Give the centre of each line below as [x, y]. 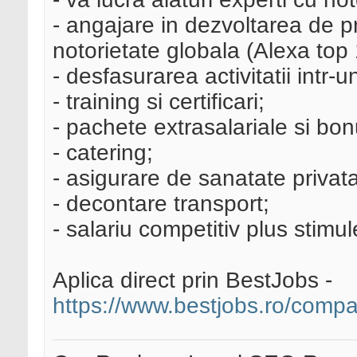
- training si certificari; [159, 102]
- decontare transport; [161, 204]
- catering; [103, 153]
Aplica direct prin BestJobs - [192, 280]
